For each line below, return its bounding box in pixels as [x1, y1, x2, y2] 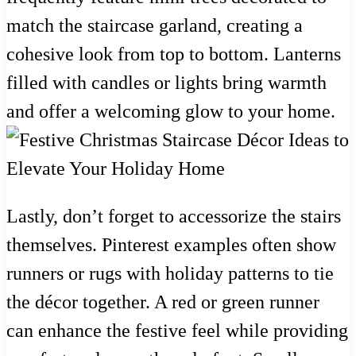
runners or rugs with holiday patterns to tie [6, 262, 334, 284]
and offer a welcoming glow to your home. [6, 100, 335, 122]
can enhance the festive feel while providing [6, 319, 348, 341]
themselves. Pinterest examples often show [6, 234, 336, 255]
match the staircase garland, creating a [6, 14, 303, 36]
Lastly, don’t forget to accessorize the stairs [6, 205, 341, 226]
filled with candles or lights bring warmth [6, 72, 327, 93]
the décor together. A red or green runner [6, 291, 319, 312]
